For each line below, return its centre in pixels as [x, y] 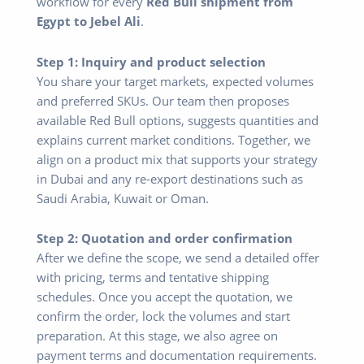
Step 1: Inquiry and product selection [151, 61]
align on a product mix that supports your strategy [177, 159]
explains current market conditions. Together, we [173, 139]
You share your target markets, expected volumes [175, 81]
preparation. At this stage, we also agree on [157, 336]
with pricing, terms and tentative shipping [153, 277]
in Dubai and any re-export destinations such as [170, 178]
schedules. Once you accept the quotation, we [165, 297]
